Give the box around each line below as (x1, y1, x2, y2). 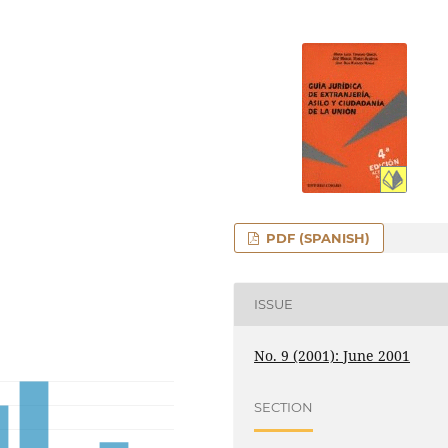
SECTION (254, 399, 314, 416)
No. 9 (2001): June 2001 (254, 345, 411, 365)
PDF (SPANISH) (262, 229, 371, 246)
